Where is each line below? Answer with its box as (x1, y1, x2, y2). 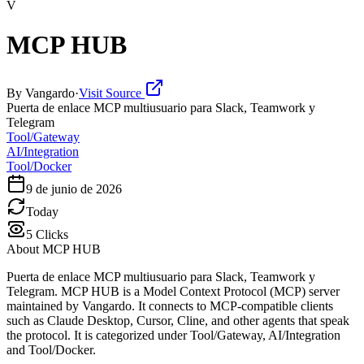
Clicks (32, 227, 68, 241)
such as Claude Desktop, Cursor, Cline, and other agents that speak (6, 313, 349, 327)
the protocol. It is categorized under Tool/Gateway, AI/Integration (6, 327, 340, 342)
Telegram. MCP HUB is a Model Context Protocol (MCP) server (6, 284, 340, 298)
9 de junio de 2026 (26, 181, 122, 196)
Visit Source (79, 85, 145, 100)
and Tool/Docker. (6, 342, 96, 357)
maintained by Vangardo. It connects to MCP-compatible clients (6, 298, 333, 313)
